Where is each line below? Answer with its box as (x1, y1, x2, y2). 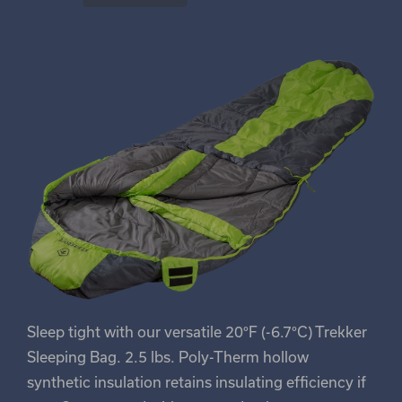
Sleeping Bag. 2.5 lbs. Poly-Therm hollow (27, 347, 309, 365)
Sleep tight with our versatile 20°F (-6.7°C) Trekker (27, 322, 367, 340)
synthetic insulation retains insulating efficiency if (27, 372, 366, 390)
